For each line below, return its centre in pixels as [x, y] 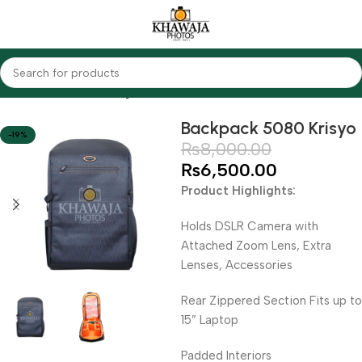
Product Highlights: [238, 191]
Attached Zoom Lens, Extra [256, 246]
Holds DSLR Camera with [250, 226]
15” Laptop [210, 320]
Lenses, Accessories [237, 265]
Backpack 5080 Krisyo [269, 128]
